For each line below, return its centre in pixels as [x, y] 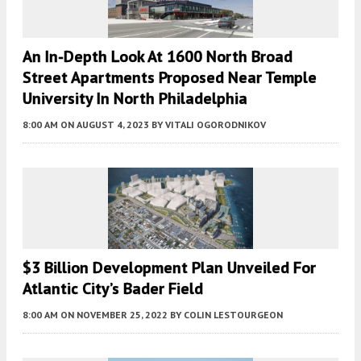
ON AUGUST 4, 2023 [105, 124]
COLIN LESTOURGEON [233, 314]
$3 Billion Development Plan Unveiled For [169, 267]
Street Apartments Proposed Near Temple [170, 77]
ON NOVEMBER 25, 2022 [114, 314]
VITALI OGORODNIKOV [216, 124]
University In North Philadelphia [135, 98]
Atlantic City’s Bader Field [113, 288]
